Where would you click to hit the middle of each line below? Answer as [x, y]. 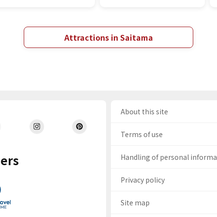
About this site [145, 111]
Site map [135, 202]
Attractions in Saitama [108, 37]
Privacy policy [143, 180]
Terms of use [142, 134]
